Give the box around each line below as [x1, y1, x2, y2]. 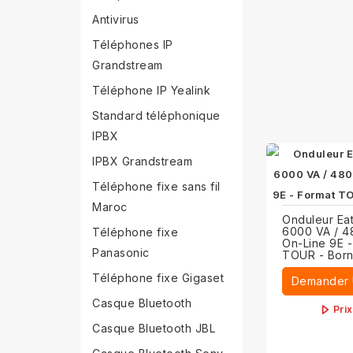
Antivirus [92, 13, 139, 26]
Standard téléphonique [92, 109, 221, 122]
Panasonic [92, 246, 150, 259]
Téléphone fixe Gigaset [92, 271, 224, 284]
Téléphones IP [92, 38, 173, 51]
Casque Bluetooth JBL [92, 321, 215, 335]
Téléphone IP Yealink [92, 84, 210, 97]
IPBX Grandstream [92, 154, 192, 168]
